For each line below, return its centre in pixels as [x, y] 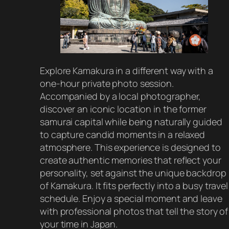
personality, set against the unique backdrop [133, 173]
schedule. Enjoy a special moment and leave [131, 198]
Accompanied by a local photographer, [121, 96]
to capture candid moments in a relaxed [123, 134]
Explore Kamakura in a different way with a [127, 70]
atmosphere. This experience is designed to [130, 147]
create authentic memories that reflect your [131, 160]
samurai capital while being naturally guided [131, 121]
